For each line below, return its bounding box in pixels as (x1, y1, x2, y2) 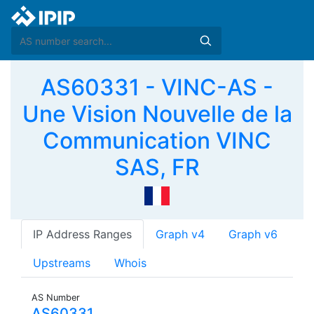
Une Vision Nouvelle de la (22, 100, 292, 128)
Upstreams (33, 256, 90, 271)
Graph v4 (156, 227, 205, 242)
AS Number (32, 292, 80, 303)
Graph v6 (228, 227, 278, 242)
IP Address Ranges (33, 227, 132, 242)
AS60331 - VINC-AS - (41, 74, 273, 101)
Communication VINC (43, 127, 271, 154)
